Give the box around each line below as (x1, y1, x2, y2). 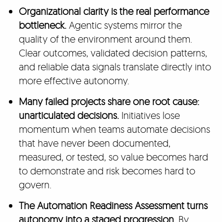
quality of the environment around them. (18, 33, 192, 45)
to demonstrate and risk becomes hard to (18, 165, 195, 177)
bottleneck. (18, 19, 66, 31)
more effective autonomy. (18, 74, 132, 87)
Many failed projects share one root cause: (18, 95, 199, 108)
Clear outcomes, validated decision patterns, (18, 47, 207, 59)
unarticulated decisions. (18, 109, 119, 121)
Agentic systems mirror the (66, 19, 182, 31)
